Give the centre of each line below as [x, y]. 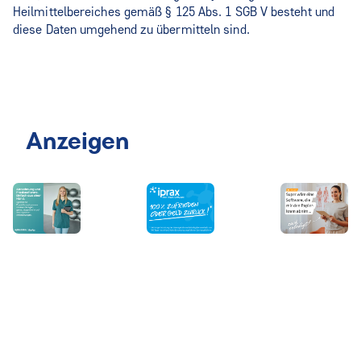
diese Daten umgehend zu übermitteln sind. [131, 29]
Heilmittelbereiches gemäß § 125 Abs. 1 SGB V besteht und [174, 12]
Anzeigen [77, 143]
